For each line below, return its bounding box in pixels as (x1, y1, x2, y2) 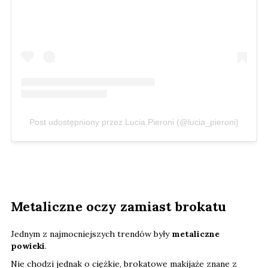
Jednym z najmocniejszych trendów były (11, 228, 172, 239)
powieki (11, 240, 45, 251)
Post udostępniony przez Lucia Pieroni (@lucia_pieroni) (29, 117, 239, 127)
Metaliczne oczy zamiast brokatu (11, 197, 226, 215)
